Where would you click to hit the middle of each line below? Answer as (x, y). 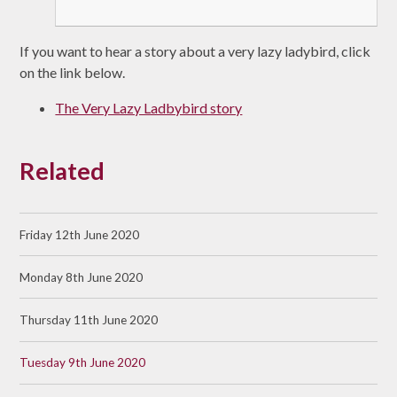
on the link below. (73, 73)
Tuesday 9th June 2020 (83, 363)
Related (62, 171)
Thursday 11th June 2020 (89, 320)
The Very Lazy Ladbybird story (149, 108)
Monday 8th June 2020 (82, 277)
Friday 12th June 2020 (80, 234)
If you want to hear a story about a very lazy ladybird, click (195, 51)
